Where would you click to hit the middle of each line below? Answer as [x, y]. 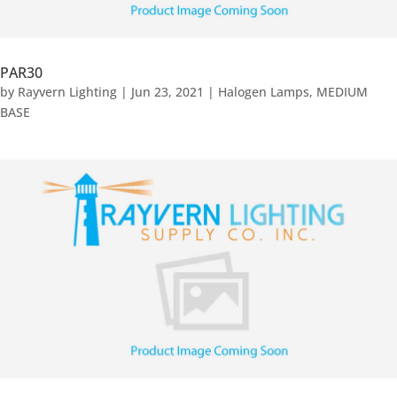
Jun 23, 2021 [167, 91]
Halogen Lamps [264, 91]
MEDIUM [342, 91]
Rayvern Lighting [67, 91]
